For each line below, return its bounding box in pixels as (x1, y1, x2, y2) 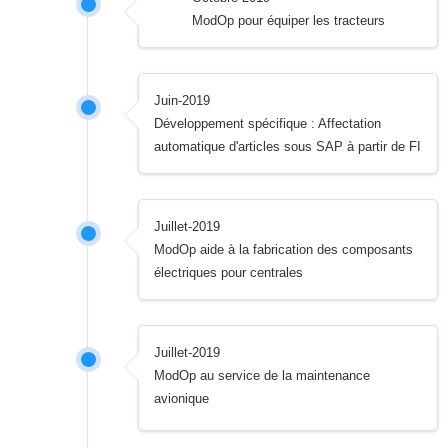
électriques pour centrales (154, 265, 304, 280)
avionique (154, 391, 210, 406)
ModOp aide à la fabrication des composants (154, 242, 414, 257)
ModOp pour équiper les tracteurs (191, 13, 385, 28)
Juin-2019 (154, 93, 211, 108)
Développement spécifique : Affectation (154, 116, 382, 131)
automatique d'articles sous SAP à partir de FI (154, 139, 422, 154)
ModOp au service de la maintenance (154, 368, 371, 383)
